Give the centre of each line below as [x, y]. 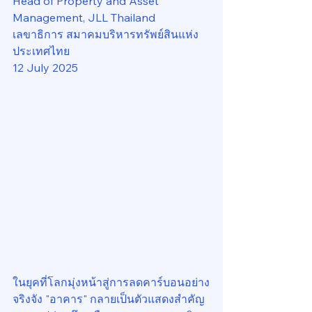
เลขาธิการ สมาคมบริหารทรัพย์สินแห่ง [106, 34]
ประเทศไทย [41, 51]
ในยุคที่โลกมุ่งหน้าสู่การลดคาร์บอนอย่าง [111, 282]
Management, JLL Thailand [84, 17]
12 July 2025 [45, 68]
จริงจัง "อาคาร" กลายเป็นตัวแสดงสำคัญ [110, 299]
